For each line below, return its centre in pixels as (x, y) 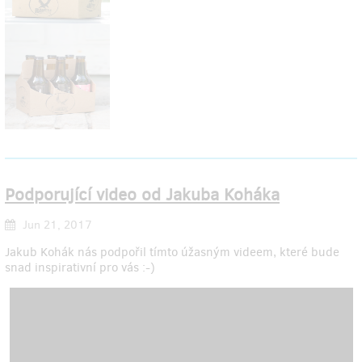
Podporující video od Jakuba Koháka (142, 195)
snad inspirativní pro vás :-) (80, 267)
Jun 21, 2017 (56, 225)
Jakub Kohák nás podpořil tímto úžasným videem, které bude (172, 252)
